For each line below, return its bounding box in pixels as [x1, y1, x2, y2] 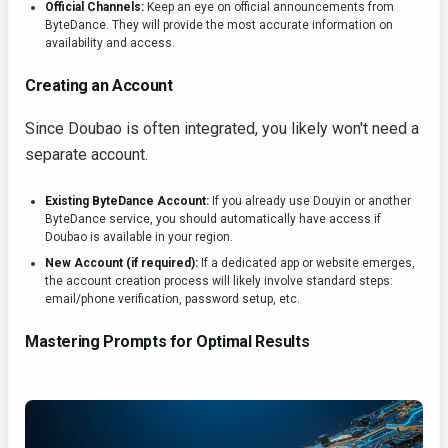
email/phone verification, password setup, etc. [45, 292, 300, 307]
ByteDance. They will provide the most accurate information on [45, 18, 393, 33]
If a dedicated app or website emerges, [198, 256, 415, 271]
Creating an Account [25, 76, 173, 96]
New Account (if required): [45, 256, 198, 271]
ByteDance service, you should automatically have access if [45, 212, 381, 227]
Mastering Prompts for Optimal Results [25, 332, 310, 352]
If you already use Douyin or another [209, 194, 411, 209]
